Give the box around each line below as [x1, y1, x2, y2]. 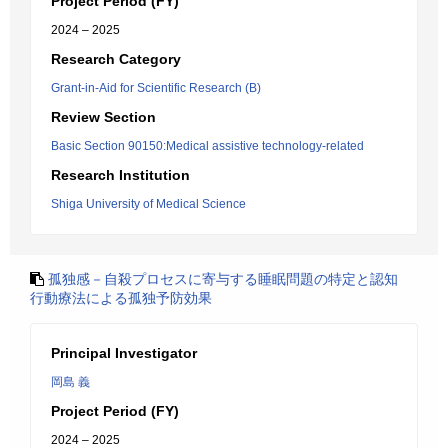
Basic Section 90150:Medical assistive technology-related [51, 139, 364, 153]
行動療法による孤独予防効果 [30, 290, 212, 306]
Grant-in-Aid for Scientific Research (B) [51, 81, 261, 95]
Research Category [51, 51, 181, 67]
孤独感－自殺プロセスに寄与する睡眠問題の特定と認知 [48, 271, 398, 287]
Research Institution [51, 167, 190, 183]
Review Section [51, 109, 156, 125]
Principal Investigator [51, 345, 197, 361]
